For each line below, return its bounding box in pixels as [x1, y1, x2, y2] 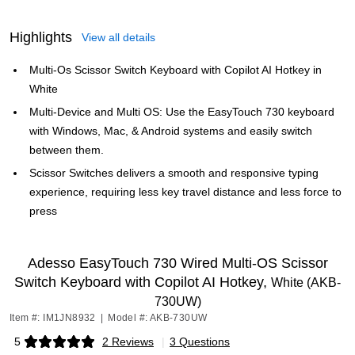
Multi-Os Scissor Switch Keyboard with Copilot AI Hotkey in [29, 63, 322, 76]
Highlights [10, 29, 72, 45]
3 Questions [170, 335, 230, 348]
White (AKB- [271, 276, 341, 289]
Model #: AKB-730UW [108, 312, 208, 323]
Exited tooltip [13, 340, 78, 353]
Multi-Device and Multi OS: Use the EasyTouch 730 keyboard [29, 105, 334, 118]
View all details [82, 31, 155, 44]
